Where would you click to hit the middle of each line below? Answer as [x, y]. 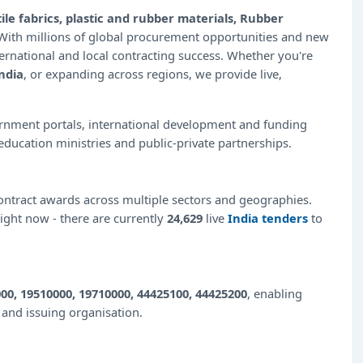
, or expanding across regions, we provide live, [153, 73]
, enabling [275, 293]
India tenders [268, 218]
